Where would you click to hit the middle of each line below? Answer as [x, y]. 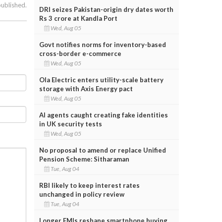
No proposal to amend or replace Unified [102, 150]
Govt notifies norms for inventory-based [102, 44]
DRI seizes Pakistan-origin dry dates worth [106, 9]
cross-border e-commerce [80, 53]
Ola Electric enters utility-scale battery [101, 80]
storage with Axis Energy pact [86, 88]
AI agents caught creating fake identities [103, 115]
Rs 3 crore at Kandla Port [78, 18]
